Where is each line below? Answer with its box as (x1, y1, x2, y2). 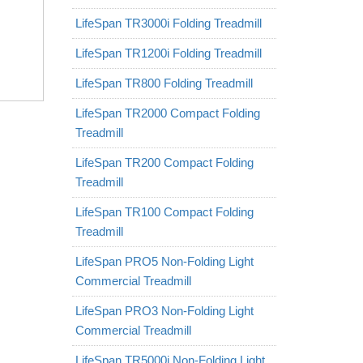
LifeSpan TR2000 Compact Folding (75, 106, 260, 120)
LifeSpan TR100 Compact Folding (75, 205, 254, 219)
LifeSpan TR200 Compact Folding (75, 156, 254, 169)
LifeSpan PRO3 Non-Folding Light (75, 304, 254, 318)
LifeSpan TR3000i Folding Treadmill (75, 16, 262, 30)
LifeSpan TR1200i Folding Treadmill (75, 46, 262, 60)
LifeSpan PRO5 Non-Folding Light (75, 254, 254, 268)
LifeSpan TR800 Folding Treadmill (75, 76, 253, 90)
